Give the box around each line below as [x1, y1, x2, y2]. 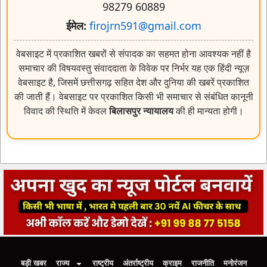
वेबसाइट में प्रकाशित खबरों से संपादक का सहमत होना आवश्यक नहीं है [16, 46, 251, 60]
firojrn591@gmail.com [89, 18, 201, 33]
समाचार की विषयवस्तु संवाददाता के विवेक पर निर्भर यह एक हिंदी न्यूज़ [18, 61, 249, 74]
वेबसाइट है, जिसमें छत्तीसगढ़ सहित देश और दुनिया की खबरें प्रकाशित [18, 75, 249, 89]
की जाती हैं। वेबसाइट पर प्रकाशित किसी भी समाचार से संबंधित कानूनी [14, 89, 253, 103]
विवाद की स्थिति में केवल [23, 104, 109, 117]
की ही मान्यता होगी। [173, 104, 244, 117]
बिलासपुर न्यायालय [108, 104, 173, 117]
